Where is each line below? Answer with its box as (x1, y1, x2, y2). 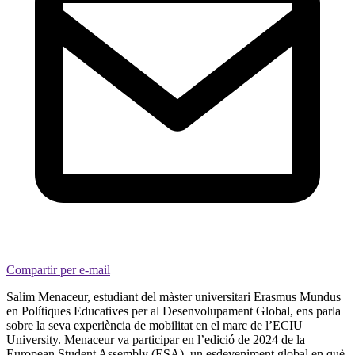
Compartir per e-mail (6, 262, 110, 277)
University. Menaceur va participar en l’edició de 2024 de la (6, 332, 305, 346)
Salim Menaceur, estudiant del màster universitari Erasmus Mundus (6, 289, 341, 303)
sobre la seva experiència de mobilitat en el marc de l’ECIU (6, 318, 303, 332)
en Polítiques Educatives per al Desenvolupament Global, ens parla (6, 303, 341, 318)
